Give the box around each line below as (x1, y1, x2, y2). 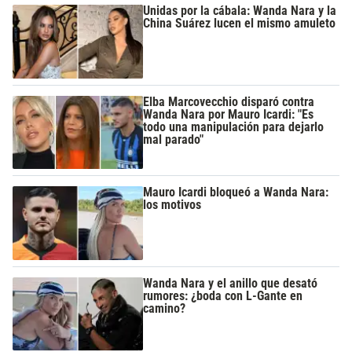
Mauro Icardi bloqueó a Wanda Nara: (143, 185, 329, 200)
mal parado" (143, 131, 204, 147)
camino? (143, 300, 186, 316)
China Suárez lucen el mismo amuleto (143, 16, 336, 31)
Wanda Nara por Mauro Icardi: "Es (143, 106, 314, 122)
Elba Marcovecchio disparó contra (143, 93, 315, 109)
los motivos (143, 197, 202, 213)
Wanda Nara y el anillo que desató (143, 275, 318, 291)
